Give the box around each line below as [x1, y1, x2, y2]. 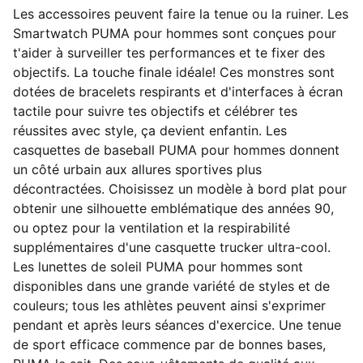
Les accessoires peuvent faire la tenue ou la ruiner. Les [13, 6, 348, 22]
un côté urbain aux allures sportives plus [13, 161, 262, 177]
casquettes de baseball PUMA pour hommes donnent [13, 142, 340, 158]
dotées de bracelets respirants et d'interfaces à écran [13, 83, 343, 100]
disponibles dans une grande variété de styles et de [13, 278, 330, 294]
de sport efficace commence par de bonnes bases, [13, 336, 326, 352]
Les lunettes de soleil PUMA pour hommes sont [13, 258, 303, 275]
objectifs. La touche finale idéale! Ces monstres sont [13, 64, 335, 80]
